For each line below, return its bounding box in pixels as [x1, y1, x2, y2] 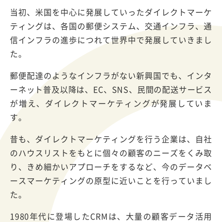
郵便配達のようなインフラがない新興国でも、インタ [10, 69, 212, 81]
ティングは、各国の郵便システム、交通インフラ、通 [10, 19, 212, 32]
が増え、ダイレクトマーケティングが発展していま [10, 97, 212, 109]
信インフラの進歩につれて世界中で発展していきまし [10, 33, 212, 46]
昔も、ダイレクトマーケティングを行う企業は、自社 [10, 132, 212, 145]
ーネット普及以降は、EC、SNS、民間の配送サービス [10, 83, 212, 95]
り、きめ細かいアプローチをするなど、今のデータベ [10, 160, 212, 172]
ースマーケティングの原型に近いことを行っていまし [10, 174, 212, 186]
